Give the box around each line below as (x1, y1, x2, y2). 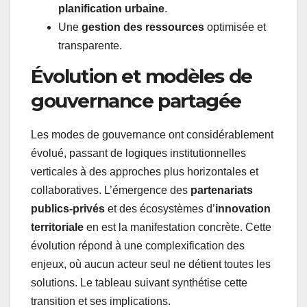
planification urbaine (58, 3, 164, 15)
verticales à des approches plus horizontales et (31, 165, 258, 177)
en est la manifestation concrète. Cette (84, 221, 271, 233)
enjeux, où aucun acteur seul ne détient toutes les (31, 258, 271, 270)
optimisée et (204, 21, 266, 34)
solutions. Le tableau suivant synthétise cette (31, 276, 247, 288)
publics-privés (31, 202, 105, 214)
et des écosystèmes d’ (105, 202, 215, 214)
